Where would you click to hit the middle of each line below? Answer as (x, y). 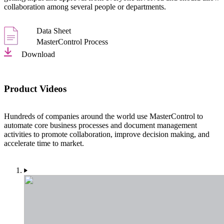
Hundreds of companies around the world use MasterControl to (103, 116)
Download (38, 54)
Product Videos (35, 88)
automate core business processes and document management (100, 125)
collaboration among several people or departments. (85, 7)
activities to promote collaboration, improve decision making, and (107, 134)
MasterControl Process (72, 42)
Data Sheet (54, 31)
